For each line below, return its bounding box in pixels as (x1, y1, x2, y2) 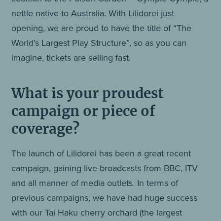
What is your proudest (11, 84, 164, 102)
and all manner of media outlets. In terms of (11, 176, 179, 189)
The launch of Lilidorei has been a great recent (11, 147, 191, 160)
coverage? (11, 120, 80, 138)
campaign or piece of (11, 102, 155, 120)
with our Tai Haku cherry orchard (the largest (11, 206, 183, 219)
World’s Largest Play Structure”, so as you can (11, 36, 187, 49)
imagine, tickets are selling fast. (11, 51, 131, 64)
